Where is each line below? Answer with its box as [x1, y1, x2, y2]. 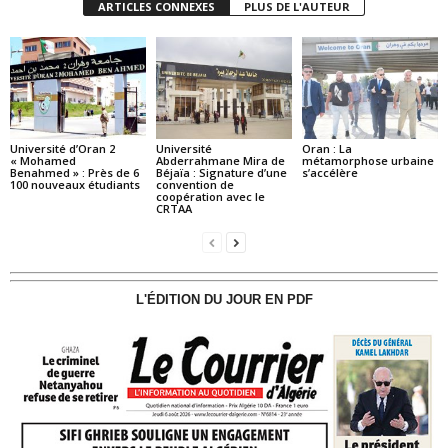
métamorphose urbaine [301, 152, 434, 168]
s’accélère [301, 164, 358, 180]
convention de [155, 176, 234, 192]
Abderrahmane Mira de [155, 152, 285, 168]
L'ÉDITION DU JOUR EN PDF [135, 291, 313, 307]
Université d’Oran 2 [10, 140, 115, 156]
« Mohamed [10, 152, 76, 168]
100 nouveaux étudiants [10, 176, 140, 192]
